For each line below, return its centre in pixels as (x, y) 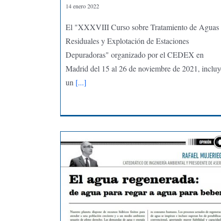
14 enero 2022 (82, 6)
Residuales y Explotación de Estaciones (127, 40)
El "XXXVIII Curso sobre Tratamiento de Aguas (142, 27)
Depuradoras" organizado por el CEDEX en (134, 54)
